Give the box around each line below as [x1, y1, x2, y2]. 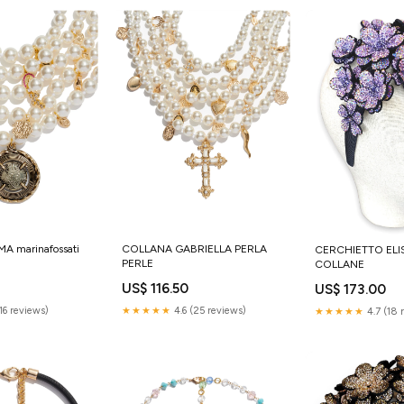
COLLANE [315, 257, 365, 271]
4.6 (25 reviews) [170, 304, 246, 317]
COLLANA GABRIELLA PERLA [121, 242, 267, 255]
